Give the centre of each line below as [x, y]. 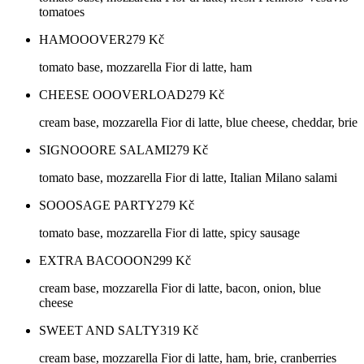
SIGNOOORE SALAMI [104, 150]
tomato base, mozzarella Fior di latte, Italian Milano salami [188, 178]
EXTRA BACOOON [96, 261]
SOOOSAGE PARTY [97, 206]
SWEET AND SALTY [100, 331]
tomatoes [62, 12]
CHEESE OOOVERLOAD [113, 95]
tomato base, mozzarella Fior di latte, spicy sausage [169, 233]
